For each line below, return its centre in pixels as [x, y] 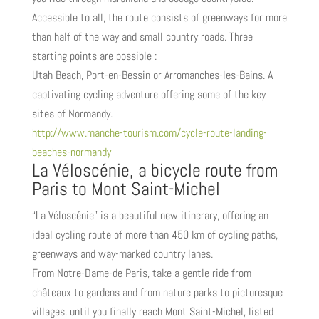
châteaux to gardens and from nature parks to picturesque [157, 292]
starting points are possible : [94, 56]
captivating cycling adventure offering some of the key [148, 94]
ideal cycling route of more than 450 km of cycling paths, [155, 234]
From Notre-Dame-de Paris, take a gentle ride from [141, 273]
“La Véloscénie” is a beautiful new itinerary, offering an [150, 215]
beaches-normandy [71, 152]
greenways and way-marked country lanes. [122, 253]
